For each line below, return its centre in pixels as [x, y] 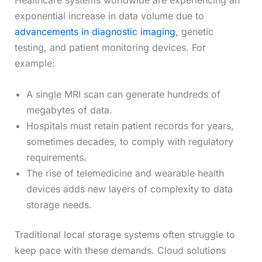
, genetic [194, 32]
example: [35, 63]
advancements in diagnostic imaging [95, 32]
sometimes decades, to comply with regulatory [130, 141]
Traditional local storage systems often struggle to [125, 234]
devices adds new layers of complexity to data [129, 189]
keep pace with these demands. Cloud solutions [120, 250]
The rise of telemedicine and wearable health [125, 173]
